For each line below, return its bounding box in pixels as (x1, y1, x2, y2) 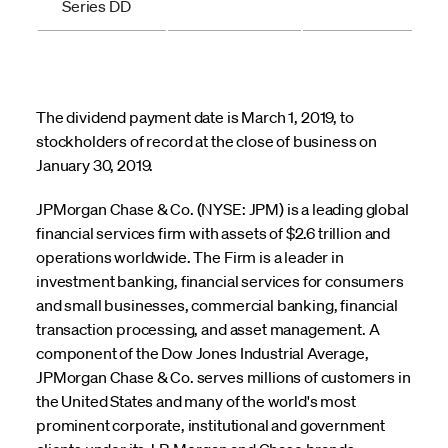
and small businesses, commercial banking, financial (36, 294, 398, 315)
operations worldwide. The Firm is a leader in (36, 246, 344, 267)
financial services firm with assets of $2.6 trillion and (36, 222, 391, 243)
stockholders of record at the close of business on (36, 130, 377, 151)
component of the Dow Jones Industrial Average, (36, 342, 369, 363)
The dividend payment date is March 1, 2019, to (36, 106, 354, 127)
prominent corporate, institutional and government (36, 414, 386, 435)
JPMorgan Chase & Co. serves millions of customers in (36, 366, 411, 387)
